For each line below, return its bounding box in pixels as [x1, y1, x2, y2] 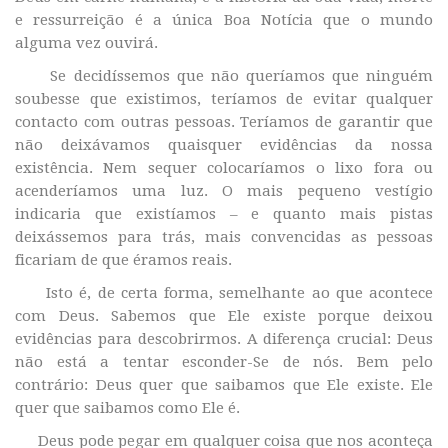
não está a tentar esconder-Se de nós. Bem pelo [15, 353, 433, 372]
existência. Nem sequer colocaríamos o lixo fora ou [15, 159, 433, 178]
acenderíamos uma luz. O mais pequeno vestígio [15, 182, 433, 201]
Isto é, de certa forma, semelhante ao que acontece [15, 284, 433, 303]
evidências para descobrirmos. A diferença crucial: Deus [15, 330, 433, 349]
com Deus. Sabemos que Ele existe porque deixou [15, 307, 433, 326]
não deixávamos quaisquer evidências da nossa [15, 136, 433, 155]
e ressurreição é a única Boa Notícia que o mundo [15, 11, 433, 30]
